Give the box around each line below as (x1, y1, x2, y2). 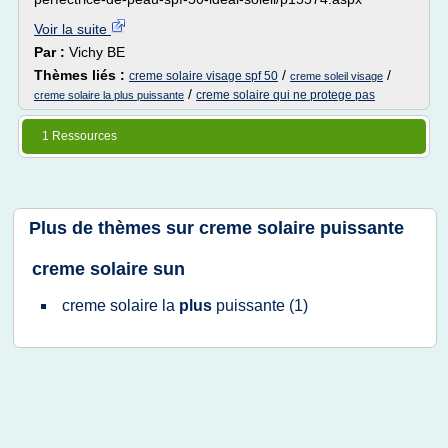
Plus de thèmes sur (29, 218, 199, 238)
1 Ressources (42, 129, 117, 143)
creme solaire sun (32, 259, 185, 279)
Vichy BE (69, 44, 125, 60)
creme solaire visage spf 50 (129, 69, 278, 83)
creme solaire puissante (199, 218, 404, 238)
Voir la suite (34, 21, 111, 37)
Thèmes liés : (34, 67, 129, 83)
